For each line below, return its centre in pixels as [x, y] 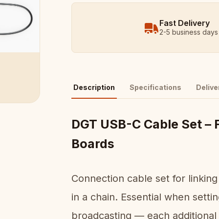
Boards [93, 144]
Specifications [155, 87]
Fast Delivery [184, 23]
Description [94, 87]
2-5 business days [188, 32]
